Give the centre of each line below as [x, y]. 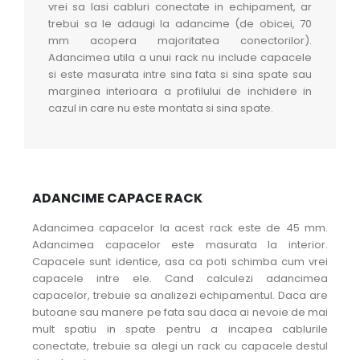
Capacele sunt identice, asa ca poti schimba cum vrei [180, 261]
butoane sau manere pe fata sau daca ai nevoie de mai [180, 312]
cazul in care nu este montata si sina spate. [161, 108]
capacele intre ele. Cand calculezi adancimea [180, 278]
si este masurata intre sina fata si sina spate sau [180, 74]
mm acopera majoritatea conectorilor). [180, 40]
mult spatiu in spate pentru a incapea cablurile [180, 329]
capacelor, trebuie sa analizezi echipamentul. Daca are [180, 295]
